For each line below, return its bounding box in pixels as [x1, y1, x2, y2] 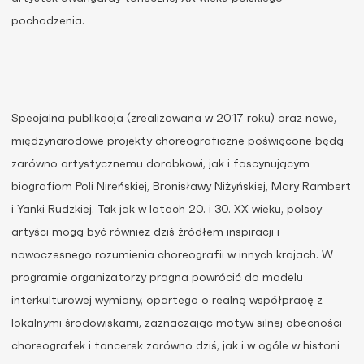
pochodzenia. [11, 15, 84, 27]
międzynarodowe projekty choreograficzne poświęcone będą [11, 136, 344, 147]
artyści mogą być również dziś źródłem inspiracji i [11, 227, 279, 238]
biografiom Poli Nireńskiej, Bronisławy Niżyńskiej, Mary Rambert [11, 181, 351, 193]
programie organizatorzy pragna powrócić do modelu [11, 272, 303, 284]
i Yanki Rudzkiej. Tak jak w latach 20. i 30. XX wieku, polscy [11, 204, 322, 215]
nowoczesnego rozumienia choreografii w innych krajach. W [11, 249, 333, 261]
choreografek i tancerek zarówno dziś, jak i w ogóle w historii [11, 340, 340, 352]
